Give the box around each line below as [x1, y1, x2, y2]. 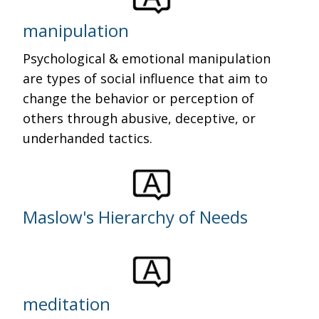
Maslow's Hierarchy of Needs [23, 205, 249, 229]
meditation [23, 292, 111, 315]
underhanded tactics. [23, 130, 153, 147]
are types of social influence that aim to [23, 70, 268, 87]
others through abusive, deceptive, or [23, 110, 256, 127]
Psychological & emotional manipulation [23, 50, 271, 67]
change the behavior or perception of [23, 90, 255, 107]
